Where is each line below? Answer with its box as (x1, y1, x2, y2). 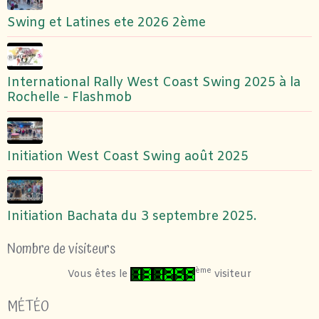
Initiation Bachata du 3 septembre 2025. (7, 208, 256, 225)
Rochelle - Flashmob (7, 89, 132, 106)
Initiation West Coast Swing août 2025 (7, 149, 249, 166)
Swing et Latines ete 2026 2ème (7, 15, 206, 32)
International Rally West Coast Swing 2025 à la (7, 74, 300, 91)
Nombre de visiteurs (7, 237, 115, 261)
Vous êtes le (68, 267, 130, 281)
